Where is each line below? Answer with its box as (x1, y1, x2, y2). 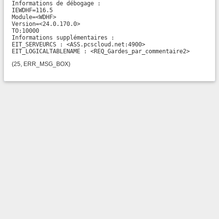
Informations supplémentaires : (12, 34, 114, 41)
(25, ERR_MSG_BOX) (12, 61, 70, 67)
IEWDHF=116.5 (12, 7, 53, 14)
